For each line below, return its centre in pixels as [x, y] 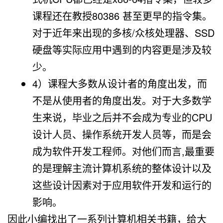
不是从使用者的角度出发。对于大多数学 [122, 100]
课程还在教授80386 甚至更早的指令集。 [122, 15]
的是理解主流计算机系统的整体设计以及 [122, 168]
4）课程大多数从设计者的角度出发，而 [120, 83]
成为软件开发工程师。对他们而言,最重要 [123, 151]
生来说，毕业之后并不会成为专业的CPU [122, 117]
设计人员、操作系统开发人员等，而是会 [122, 134]
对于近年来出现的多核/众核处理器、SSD [123, 32]
